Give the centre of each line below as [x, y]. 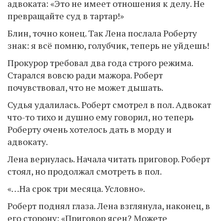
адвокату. [28, 142]
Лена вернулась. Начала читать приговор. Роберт [109, 159]
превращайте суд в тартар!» [66, 16]
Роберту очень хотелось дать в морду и [90, 129]
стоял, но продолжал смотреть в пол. [85, 171]
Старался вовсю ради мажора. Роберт [85, 75]
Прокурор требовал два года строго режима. [100, 63]
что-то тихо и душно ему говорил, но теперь [100, 117]
